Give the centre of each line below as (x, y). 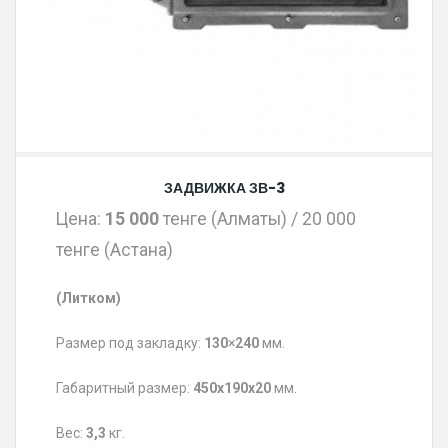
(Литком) (88, 298)
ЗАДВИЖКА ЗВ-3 (224, 188)
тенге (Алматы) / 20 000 (259, 219)
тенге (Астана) (114, 250)
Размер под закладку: (130, 343)
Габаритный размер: (124, 388)
